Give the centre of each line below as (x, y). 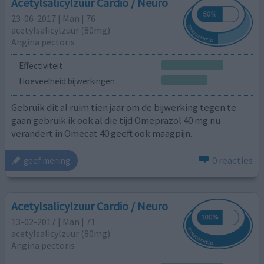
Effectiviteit (40, 65)
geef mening (47, 160)
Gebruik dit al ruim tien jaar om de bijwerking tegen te (124, 108)
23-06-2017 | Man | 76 (54, 19)
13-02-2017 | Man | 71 (54, 221)
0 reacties (232, 161)
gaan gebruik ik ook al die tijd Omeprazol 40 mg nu (116, 121)
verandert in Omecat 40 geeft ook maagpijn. (102, 133)
